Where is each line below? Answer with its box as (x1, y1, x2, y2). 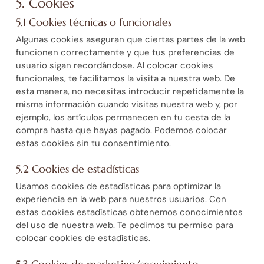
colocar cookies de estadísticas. (15, 232, 150, 245)
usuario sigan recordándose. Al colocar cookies (15, 59, 213, 71)
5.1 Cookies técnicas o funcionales (15, 15, 171, 29)
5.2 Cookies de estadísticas (15, 162, 139, 176)
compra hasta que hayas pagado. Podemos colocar (15, 124, 227, 136)
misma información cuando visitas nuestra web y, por (15, 98, 237, 110)
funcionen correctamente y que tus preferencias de (15, 46, 235, 58)
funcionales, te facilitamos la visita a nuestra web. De (15, 72, 235, 84)
